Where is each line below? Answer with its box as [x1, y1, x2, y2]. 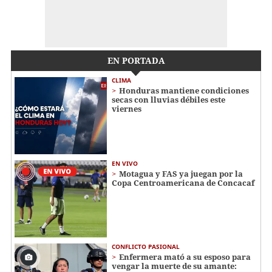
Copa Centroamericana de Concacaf [112, 177, 254, 188]
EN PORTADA [107, 55, 165, 67]
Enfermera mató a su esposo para [119, 251, 251, 262]
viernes [112, 103, 141, 115]
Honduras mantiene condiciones [119, 85, 249, 97]
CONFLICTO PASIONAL [112, 242, 180, 251]
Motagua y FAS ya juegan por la [119, 168, 243, 179]
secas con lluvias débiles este [112, 94, 225, 106]
